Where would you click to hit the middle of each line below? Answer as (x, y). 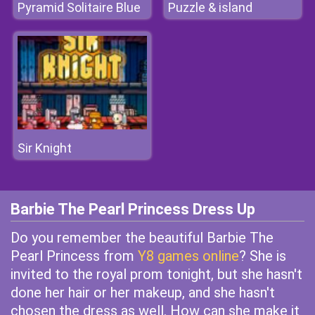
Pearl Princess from (74, 256)
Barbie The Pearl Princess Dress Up (133, 209)
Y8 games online (188, 256)
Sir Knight (45, 148)
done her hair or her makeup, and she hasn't (143, 292)
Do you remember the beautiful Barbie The (142, 238)
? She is (263, 256)
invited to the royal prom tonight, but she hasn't (156, 274)
